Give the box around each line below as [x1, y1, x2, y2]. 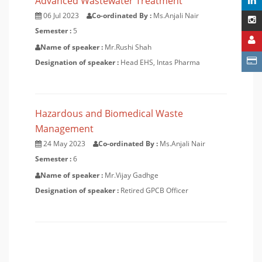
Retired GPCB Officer [120, 185, 188, 195]
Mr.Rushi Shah [105, 42, 151, 52]
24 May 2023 [43, 139, 85, 149]
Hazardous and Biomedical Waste [35, 107, 183, 120]
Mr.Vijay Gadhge [105, 170, 158, 180]
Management [35, 122, 94, 135]
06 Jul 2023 [43, 11, 79, 20]
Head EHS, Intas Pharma [120, 57, 200, 67]
